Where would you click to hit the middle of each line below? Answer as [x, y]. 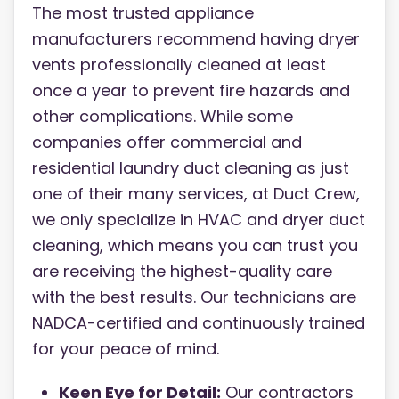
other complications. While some [163, 117]
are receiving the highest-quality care [182, 272]
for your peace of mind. [126, 349]
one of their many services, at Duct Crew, [196, 194]
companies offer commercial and [167, 142]
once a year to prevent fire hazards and [191, 91]
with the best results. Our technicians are [194, 297]
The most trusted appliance [143, 13]
